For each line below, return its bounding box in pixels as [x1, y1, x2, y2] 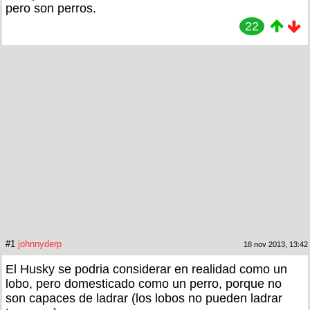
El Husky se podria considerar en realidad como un [6, 262, 287, 276]
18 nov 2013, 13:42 [244, 239, 308, 248]
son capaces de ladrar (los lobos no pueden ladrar [6, 291, 282, 305]
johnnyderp [18, 238, 62, 249]
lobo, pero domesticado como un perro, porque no [6, 276, 282, 291]
